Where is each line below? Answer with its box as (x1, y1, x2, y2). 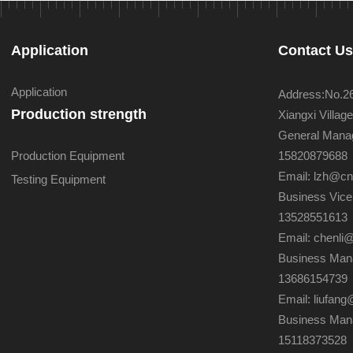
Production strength (10, 106, 147, 122)
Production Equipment (10, 149, 124, 162)
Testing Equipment (10, 173, 106, 186)
